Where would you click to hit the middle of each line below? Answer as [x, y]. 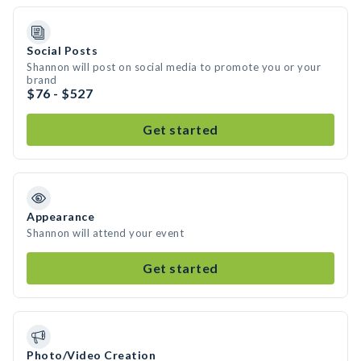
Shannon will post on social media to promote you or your [174, 67]
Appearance [60, 216]
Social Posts [62, 50]
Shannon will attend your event [105, 233]
